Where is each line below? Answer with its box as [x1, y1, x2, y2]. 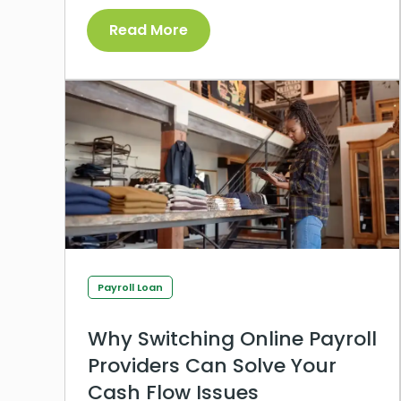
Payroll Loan [98, 279, 163, 294]
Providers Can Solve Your [88, 351, 337, 380]
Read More [109, 19, 188, 40]
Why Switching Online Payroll [88, 324, 377, 353]
